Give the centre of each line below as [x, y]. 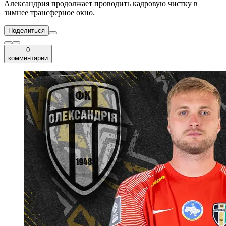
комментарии [28, 58]
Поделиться [26, 31]
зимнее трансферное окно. [49, 13]
